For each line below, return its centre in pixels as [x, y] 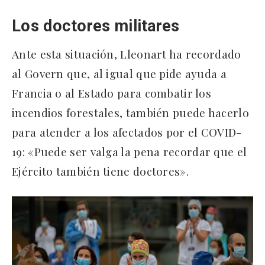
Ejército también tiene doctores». [100, 171]
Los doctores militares [96, 26]
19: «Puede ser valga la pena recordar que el [130, 152]
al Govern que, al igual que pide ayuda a [119, 74]
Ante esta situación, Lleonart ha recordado [127, 54]
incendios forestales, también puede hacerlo [130, 113]
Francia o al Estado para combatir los [112, 93]
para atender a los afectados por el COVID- [127, 132]
